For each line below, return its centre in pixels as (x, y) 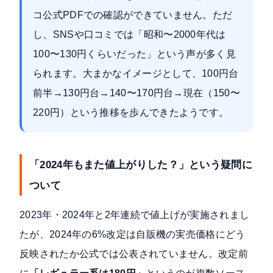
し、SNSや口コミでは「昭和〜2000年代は (129, 35)
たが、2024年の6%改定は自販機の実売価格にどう (133, 235)
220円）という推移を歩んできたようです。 (131, 113)
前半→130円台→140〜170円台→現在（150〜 (136, 93)
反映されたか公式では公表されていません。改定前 (134, 254)
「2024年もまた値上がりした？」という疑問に (141, 165)
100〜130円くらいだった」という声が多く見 (134, 54)
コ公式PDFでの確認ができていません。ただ (133, 15)
